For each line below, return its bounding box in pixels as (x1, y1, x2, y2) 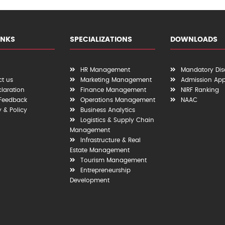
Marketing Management (80, 77, 152, 83)
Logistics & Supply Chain (80, 117, 154, 123)
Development (70, 177, 109, 183)
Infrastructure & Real (80, 137, 141, 143)
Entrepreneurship (80, 167, 131, 173)
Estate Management (70, 147, 130, 153)
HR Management (80, 67, 130, 73)
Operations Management (80, 97, 155, 103)
